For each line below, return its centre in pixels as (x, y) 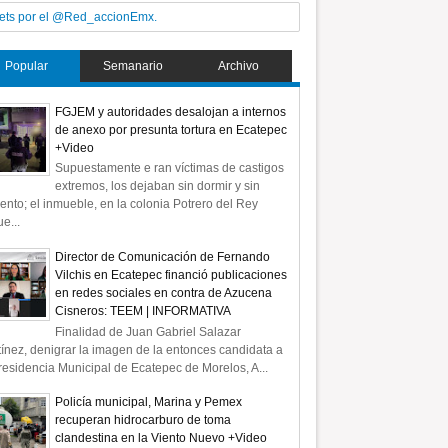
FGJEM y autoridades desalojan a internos (170, 111)
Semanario (132, 65)
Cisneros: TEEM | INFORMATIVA (142, 311)
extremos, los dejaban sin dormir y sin (157, 186)
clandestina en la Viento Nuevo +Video (160, 438)
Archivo (239, 65)
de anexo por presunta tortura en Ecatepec (170, 129)
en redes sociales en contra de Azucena (163, 293)
